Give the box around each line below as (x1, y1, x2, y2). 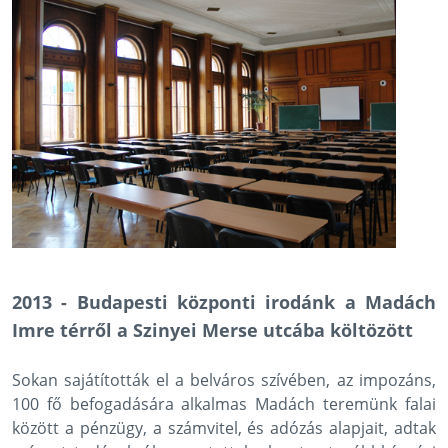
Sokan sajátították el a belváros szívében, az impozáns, (12, 368, 436, 391)
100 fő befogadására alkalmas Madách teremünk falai (12, 392, 436, 415)
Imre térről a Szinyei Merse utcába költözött (12, 317, 413, 342)
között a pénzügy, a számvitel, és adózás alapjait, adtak (12, 416, 436, 439)
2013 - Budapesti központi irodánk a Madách (12, 289, 436, 314)
